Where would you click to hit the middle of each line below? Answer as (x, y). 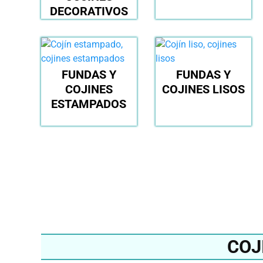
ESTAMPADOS (89, 104)
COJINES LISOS (203, 90)
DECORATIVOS (89, 11)
